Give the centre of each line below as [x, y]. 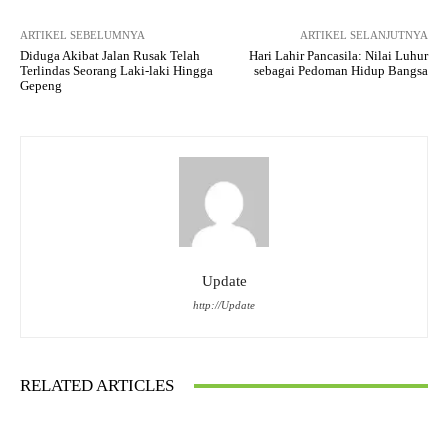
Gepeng [41, 86]
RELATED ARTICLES [97, 386]
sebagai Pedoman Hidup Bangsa [340, 71]
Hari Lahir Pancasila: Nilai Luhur [338, 56]
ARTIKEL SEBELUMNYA [82, 35]
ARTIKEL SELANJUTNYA [363, 35]
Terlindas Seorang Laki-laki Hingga [116, 71]
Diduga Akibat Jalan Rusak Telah [110, 56]
